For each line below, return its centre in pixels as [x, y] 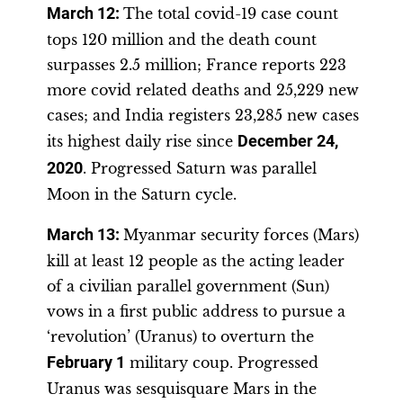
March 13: [85, 235]
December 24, [288, 141]
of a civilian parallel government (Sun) [188, 286]
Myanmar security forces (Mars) [241, 235]
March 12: [85, 13]
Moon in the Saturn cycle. [142, 194]
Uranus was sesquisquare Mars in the [182, 389]
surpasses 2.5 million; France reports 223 [197, 65]
